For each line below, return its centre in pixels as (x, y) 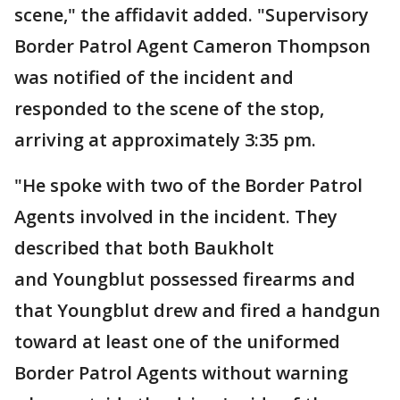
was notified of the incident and (154, 77)
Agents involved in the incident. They (176, 216)
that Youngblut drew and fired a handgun (197, 310)
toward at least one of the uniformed (177, 341)
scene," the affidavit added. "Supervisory (192, 14)
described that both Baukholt (144, 247)
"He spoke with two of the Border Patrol (188, 185)
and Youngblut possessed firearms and (185, 279)
